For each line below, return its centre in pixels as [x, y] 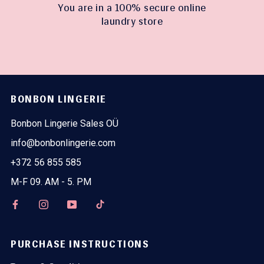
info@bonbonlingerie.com [63, 143]
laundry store [132, 22]
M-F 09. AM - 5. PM [51, 182]
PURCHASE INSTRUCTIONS [80, 245]
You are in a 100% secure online [132, 8]
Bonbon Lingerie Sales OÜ [65, 124]
